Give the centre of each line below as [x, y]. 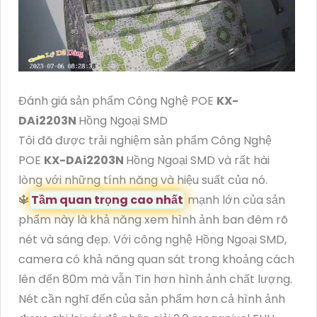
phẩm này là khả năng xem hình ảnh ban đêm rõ [153, 220]
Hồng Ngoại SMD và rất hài [198, 161]
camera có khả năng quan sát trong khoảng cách [156, 260]
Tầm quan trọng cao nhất [107, 200]
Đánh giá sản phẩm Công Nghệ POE [117, 101]
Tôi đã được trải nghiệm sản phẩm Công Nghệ [145, 141]
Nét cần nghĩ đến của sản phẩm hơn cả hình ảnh [152, 299]
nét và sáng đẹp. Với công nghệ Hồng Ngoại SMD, [152, 240]
